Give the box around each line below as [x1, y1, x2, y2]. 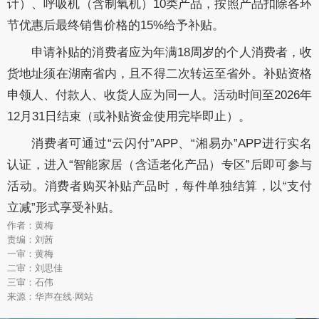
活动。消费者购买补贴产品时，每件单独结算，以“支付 [7, 179, 312, 193]
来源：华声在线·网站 [7, 291, 93, 302]
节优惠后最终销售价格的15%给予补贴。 [7, 19, 224, 32]
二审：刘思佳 [7, 263, 63, 273]
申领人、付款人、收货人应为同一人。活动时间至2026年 [7, 88, 312, 102]
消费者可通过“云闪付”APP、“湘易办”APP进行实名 [31, 137, 312, 150]
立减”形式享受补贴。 [7, 201, 120, 214]
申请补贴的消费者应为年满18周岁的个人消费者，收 [31, 46, 312, 59]
